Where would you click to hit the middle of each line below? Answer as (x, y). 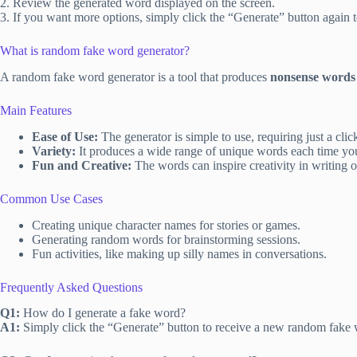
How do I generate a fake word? (103, 313)
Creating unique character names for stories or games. (166, 225)
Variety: (54, 151)
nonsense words (313, 76)
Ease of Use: (65, 136)
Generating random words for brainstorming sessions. (166, 239)
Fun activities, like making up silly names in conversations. (179, 253)
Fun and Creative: (82, 165)
